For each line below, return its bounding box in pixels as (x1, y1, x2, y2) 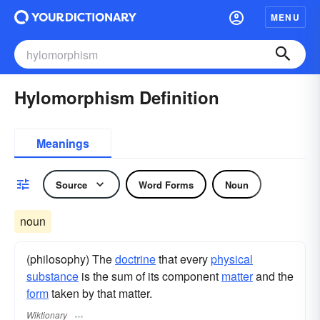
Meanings (36, 135, 89, 151)
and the (253, 268, 294, 284)
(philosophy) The (26, 251, 115, 267)
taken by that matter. (49, 285, 152, 301)
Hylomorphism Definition (14, 85, 219, 109)
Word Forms (139, 177, 194, 191)
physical (211, 251, 253, 267)
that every (156, 251, 211, 267)
